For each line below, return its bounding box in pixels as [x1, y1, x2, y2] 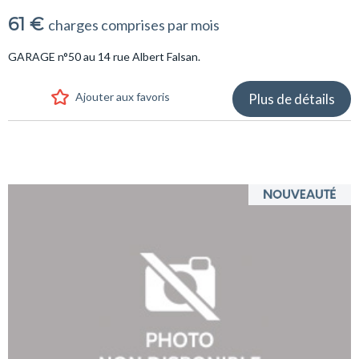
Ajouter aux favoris [75, 90, 170, 103]
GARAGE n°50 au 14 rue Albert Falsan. [8, 50, 200, 63]
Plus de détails [248, 91, 335, 107]
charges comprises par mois [48, 16, 220, 34]
